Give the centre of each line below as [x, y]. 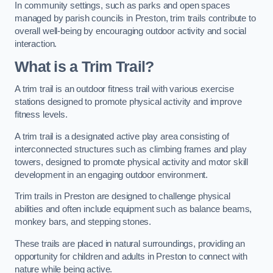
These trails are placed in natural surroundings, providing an [130, 243]
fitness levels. [41, 115]
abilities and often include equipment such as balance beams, [133, 209]
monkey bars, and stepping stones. [83, 222]
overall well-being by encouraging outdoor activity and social [131, 31]
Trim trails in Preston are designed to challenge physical [122, 197]
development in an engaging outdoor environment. [112, 175]
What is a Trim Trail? [84, 66]
